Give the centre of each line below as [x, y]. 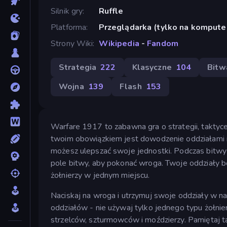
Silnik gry [67, 11]
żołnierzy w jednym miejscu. [100, 175]
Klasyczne [152, 67]
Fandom [163, 43]
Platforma [69, 27]
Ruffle [111, 11]
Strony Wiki [72, 43]
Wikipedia [119, 43]
